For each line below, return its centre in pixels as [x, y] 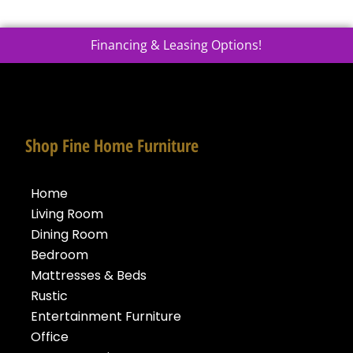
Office [50, 337]
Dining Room [69, 235]
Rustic [49, 296]
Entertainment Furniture [106, 317]
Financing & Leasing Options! [176, 45]
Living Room [67, 214]
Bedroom [59, 255]
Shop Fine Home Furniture [112, 145]
